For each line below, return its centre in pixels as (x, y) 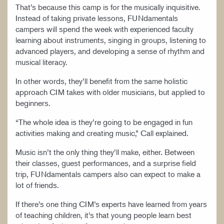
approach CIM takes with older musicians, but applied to (110, 92)
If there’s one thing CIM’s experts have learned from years (111, 204)
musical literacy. (44, 62)
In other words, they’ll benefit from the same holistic (101, 81)
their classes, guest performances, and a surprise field (106, 163)
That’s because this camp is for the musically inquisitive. (108, 7)
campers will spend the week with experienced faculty (104, 29)
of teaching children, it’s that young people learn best (103, 215)
